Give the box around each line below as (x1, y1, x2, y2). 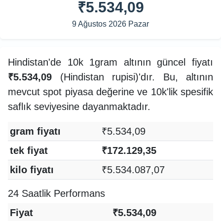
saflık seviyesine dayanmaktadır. (8, 101, 150, 112)
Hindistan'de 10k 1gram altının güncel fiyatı (8, 56, 213, 68)
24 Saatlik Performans (8, 187, 105, 199)
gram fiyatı (10, 125, 61, 137)
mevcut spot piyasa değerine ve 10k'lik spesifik (8, 86, 213, 97)
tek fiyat (10, 145, 48, 156)
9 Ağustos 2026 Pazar (72, 19, 149, 28)
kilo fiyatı (10, 164, 54, 175)
